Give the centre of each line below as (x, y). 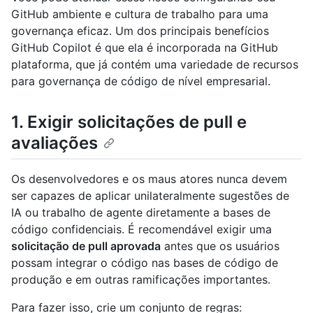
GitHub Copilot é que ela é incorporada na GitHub (145, 48)
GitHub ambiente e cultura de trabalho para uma (140, 14)
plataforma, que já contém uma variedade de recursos (155, 64)
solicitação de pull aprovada (86, 246)
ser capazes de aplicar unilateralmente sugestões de (150, 196)
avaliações (54, 143)
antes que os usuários (220, 246)
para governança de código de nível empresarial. (141, 81)
